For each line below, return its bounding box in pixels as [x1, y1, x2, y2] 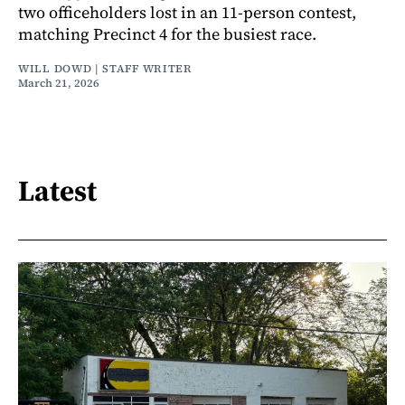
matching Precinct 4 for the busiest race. [18, 22, 316, 45]
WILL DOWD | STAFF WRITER [18, 61, 193, 76]
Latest [18, 170, 97, 211]
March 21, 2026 [18, 75, 99, 90]
